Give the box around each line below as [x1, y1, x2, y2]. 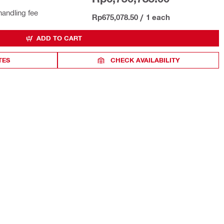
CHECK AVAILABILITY [110, 56, 180, 64]
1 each [146, 12, 170, 21]
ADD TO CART [36, 34, 82, 42]
